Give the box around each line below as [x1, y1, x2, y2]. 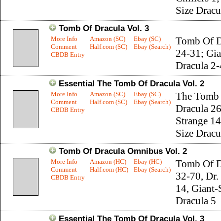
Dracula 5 [176, 195, 216, 207]
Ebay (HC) [134, 158, 162, 165]
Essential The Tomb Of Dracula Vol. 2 [59, 79, 204, 88]
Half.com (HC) [90, 166, 128, 173]
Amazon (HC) [90, 158, 126, 165]
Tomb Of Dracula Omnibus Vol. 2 [59, 147, 187, 156]
